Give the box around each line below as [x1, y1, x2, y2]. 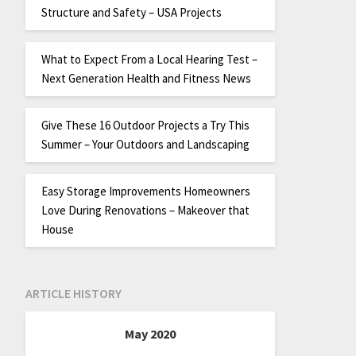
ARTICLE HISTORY [25, 285, 122, 302]
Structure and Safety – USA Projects [41, 4, 222, 20]
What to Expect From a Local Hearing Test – [41, 51, 257, 67]
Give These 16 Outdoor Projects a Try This [41, 117, 250, 133]
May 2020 [124, 326, 176, 342]
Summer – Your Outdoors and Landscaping [41, 136, 250, 152]
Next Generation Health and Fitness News [41, 70, 251, 86]
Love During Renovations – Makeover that [41, 202, 250, 218]
